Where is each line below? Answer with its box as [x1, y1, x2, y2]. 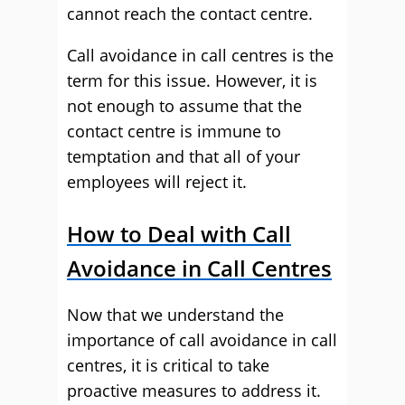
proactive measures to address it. [67, 380, 321, 401]
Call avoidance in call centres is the [67, 44, 334, 66]
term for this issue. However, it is [67, 70, 317, 91]
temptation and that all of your [67, 146, 300, 167]
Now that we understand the [67, 304, 284, 325]
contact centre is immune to [67, 120, 281, 142]
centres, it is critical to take [67, 354, 269, 376]
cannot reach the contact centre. [67, 3, 313, 24]
